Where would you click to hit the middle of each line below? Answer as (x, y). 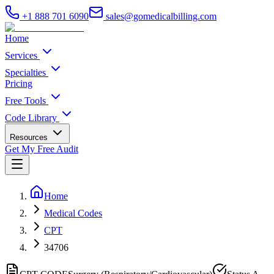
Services (21, 55)
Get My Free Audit (42, 149)
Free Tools (25, 101)
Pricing (19, 83)
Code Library (31, 118)
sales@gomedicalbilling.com (160, 16)
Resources (29, 137)
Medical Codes (73, 213)
